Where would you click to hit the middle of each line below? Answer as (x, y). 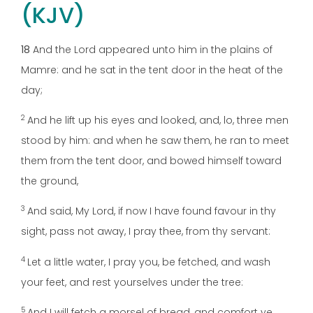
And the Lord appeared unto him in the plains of (153, 49)
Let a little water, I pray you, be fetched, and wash (149, 262)
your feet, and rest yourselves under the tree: (132, 282)
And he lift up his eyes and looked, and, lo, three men (158, 121)
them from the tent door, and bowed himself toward (151, 161)
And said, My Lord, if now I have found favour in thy (152, 211)
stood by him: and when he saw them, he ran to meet (155, 141)
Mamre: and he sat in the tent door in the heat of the (152, 70)
